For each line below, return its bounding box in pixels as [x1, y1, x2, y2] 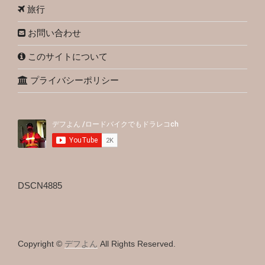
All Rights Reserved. [98, 238, 176, 248]
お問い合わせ [25, 28, 81, 38]
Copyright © [18, 238, 64, 248]
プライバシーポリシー [28, 75, 119, 86]
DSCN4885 [18, 180, 62, 190]
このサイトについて [25, 51, 108, 62]
